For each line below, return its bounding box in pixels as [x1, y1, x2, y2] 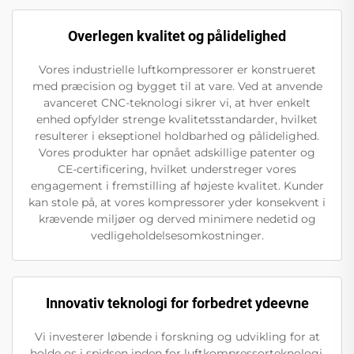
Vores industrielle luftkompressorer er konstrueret [38, 62, 316, 77]
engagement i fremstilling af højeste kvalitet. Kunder [30, 179, 324, 194]
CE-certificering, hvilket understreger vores [58, 162, 296, 177]
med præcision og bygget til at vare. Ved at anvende [32, 79, 322, 94]
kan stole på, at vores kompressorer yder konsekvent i [28, 195, 326, 210]
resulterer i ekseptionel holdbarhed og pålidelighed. [35, 129, 319, 144]
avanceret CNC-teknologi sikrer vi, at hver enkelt [43, 96, 311, 111]
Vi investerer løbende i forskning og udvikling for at [34, 330, 320, 345]
